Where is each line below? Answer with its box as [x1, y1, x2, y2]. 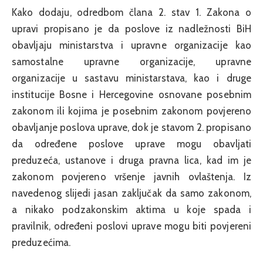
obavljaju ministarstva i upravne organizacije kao [12, 39, 251, 52]
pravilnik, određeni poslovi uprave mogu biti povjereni [12, 220, 251, 232]
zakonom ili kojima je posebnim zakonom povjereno [12, 105, 251, 117]
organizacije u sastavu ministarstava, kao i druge [12, 72, 251, 85]
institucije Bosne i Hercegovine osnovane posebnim [12, 89, 251, 101]
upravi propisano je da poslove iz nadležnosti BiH [12, 23, 251, 35]
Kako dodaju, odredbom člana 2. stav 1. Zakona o [12, 6, 251, 19]
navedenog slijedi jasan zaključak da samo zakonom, [12, 187, 251, 200]
